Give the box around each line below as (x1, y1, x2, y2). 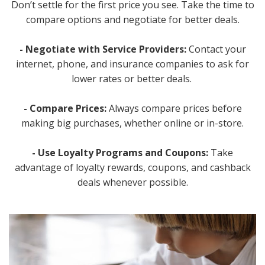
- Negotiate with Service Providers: (19, 42, 186, 56)
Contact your (186, 42, 246, 56)
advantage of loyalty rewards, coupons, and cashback (14, 160, 251, 174)
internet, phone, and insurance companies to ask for (16, 57, 249, 70)
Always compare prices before (108, 101, 242, 115)
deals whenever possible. (77, 175, 188, 189)
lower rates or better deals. (71, 72, 194, 85)
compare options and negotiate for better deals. (25, 12, 240, 26)
